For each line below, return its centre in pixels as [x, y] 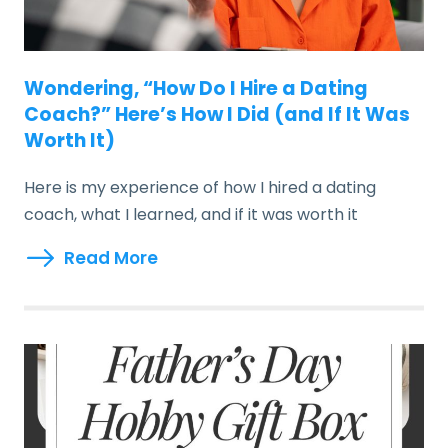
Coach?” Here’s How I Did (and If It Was [217, 114]
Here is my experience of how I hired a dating [200, 187]
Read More [111, 258]
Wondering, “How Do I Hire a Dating [196, 88]
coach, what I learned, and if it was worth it [191, 214]
